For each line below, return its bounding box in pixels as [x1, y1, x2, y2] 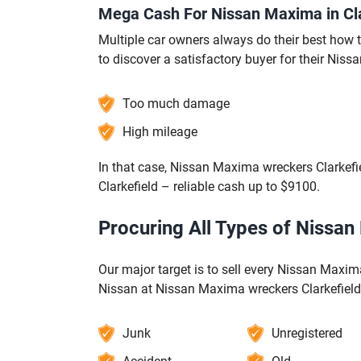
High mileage [122, 124, 197, 140]
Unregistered [271, 326, 342, 342]
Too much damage [122, 96, 230, 112]
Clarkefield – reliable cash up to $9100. [98, 179, 320, 195]
